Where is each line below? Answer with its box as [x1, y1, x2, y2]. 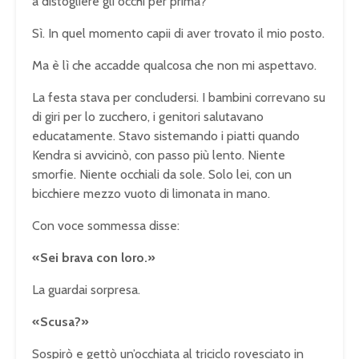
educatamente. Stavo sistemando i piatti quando [32, 127, 300, 143]
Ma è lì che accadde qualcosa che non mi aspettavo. [32, 57, 317, 73]
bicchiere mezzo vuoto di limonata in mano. [32, 185, 270, 201]
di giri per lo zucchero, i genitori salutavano [32, 108, 264, 124]
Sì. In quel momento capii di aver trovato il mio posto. [32, 25, 325, 41]
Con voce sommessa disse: [32, 217, 179, 233]
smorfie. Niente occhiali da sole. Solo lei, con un [32, 166, 292, 182]
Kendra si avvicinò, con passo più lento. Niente [32, 147, 285, 163]
